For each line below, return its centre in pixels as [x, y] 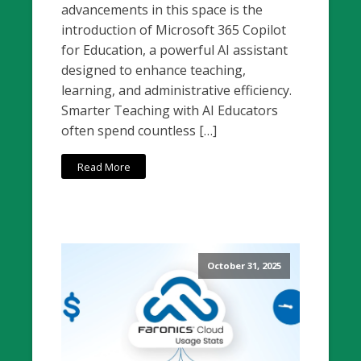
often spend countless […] [139, 131]
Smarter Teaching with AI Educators [170, 111]
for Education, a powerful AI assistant [175, 50]
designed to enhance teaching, [154, 71]
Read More [104, 166]
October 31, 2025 [245, 266]
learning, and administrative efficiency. [177, 91]
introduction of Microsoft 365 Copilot [174, 30]
